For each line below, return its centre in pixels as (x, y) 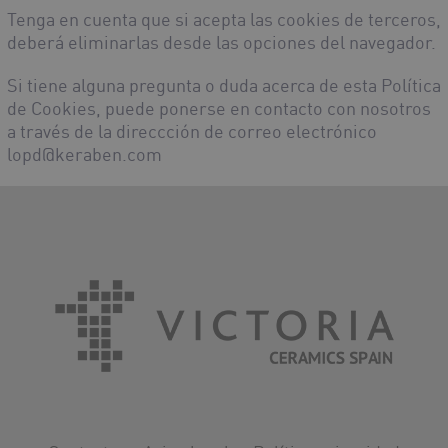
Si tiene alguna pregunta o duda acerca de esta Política (224, 85)
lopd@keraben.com (84, 154)
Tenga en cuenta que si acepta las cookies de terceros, (224, 19)
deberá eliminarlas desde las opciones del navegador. (221, 42)
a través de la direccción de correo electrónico (192, 131)
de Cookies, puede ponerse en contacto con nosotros (219, 108)
